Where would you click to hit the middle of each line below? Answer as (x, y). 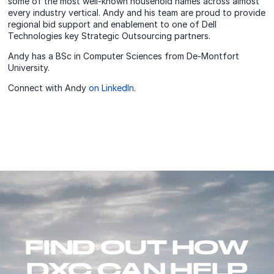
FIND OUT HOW (137, 246)
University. (29, 68)
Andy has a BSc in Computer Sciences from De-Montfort (124, 56)
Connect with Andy (49, 88)
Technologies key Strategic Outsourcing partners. (109, 36)
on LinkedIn (112, 88)
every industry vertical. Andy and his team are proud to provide (137, 13)
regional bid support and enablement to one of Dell (113, 24)
